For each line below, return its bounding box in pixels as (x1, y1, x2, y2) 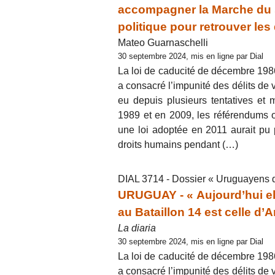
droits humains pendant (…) (118, 139, 238, 150)
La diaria (118, 223, 156, 234)
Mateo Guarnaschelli (118, 37, 208, 48)
